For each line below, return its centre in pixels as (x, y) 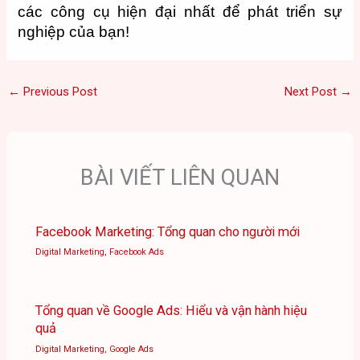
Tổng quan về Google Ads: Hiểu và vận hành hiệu (172, 311)
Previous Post (58, 91)
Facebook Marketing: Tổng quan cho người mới (168, 231)
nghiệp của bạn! (74, 31)
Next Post (313, 91)
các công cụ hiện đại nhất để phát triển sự (180, 11)
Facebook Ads (137, 252)
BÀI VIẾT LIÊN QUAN (180, 178)
